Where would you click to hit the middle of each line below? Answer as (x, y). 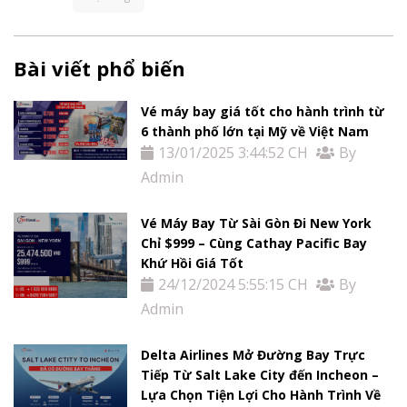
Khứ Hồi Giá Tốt (193, 263)
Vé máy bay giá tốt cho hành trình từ (263, 111)
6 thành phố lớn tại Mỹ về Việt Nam (255, 131)
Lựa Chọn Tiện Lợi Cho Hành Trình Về (261, 394)
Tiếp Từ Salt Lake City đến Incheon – (260, 374)
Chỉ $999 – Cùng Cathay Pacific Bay (254, 243)
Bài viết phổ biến (99, 68)
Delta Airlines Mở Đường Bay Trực (253, 354)
